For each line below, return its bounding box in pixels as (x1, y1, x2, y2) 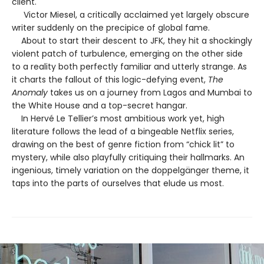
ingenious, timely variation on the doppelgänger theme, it (12, 164, 249, 177)
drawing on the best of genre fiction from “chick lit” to (12, 138, 235, 151)
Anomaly (12, 87, 50, 99)
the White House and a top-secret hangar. (12, 100, 187, 112)
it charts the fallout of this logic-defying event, (12, 74, 208, 86)
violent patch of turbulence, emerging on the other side (12, 48, 243, 60)
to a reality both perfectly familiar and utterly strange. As (12, 61, 247, 73)
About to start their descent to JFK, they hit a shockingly (12, 35, 252, 47)
